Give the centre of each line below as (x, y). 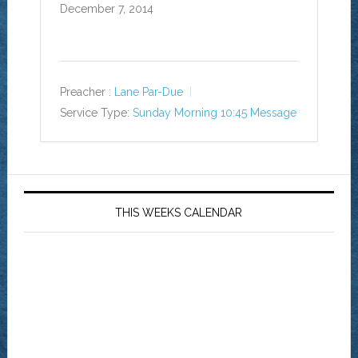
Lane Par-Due (148, 92)
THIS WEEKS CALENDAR (179, 213)
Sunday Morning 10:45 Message (214, 113)
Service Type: (94, 113)
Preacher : (85, 92)
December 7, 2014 (106, 9)
